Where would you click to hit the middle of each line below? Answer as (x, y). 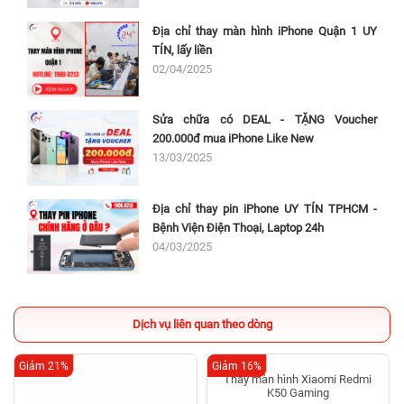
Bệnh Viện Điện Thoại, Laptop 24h (239, 227)
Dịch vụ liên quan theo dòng (202, 325)
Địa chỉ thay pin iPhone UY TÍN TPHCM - (265, 208)
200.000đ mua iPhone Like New (234, 139)
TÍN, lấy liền (183, 50)
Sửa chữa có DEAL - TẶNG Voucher (265, 120)
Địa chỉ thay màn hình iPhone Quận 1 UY (265, 31)
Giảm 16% (236, 366)
